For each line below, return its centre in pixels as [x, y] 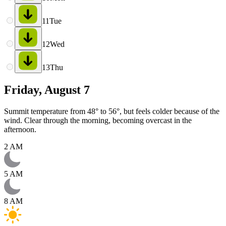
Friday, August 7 [47, 90]
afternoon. [20, 129]
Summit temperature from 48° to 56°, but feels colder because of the [112, 111]
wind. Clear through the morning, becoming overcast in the [98, 120]
